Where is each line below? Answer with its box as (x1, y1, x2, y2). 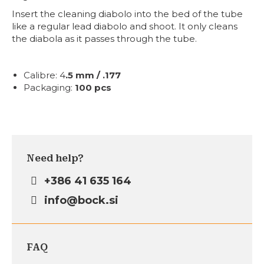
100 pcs (75, 82, 111, 93)
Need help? (27, 153, 84, 164)
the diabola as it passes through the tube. (12, 33, 197, 44)
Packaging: (24, 82, 72, 93)
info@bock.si (41, 194, 119, 207)
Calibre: (24, 70, 57, 81)
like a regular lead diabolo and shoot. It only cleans (12, 21, 237, 32)
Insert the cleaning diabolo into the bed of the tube (12, 8, 243, 19)
